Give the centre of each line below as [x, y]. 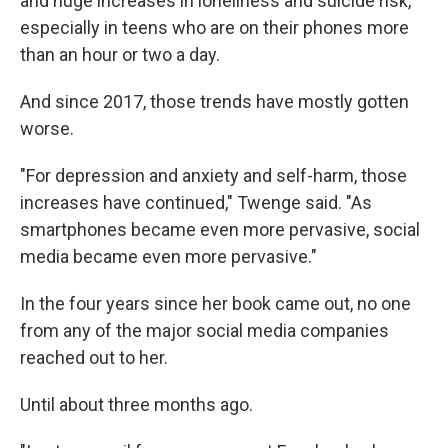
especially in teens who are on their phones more [214, 28]
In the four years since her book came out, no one [215, 304]
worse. [47, 129]
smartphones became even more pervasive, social [220, 230]
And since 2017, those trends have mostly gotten [214, 102]
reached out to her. [94, 358]
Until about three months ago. [136, 405]
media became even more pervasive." [168, 257]
